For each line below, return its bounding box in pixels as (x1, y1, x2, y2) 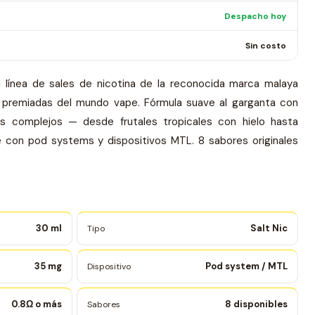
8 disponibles (225, 298, 288, 310)
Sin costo (245, 39, 286, 51)
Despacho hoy (224, 10, 286, 22)
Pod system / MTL (205, 260, 288, 272)
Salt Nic (250, 222, 288, 234)
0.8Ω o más (11, 298, 62, 310)
